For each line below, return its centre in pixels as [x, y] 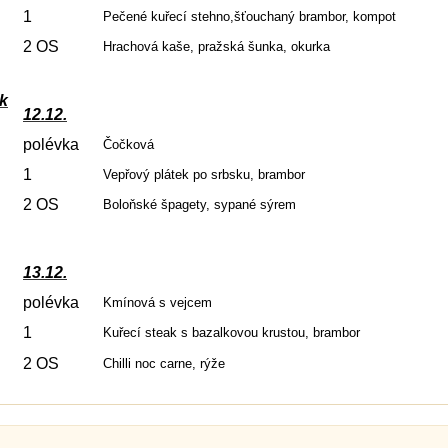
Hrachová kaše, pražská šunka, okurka [216, 46]
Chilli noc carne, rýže [164, 363]
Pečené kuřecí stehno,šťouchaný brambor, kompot [249, 16]
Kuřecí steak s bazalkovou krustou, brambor [231, 332]
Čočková [128, 144]
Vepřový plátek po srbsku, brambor [204, 174]
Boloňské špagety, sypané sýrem [199, 204]
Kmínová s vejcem [157, 302]
